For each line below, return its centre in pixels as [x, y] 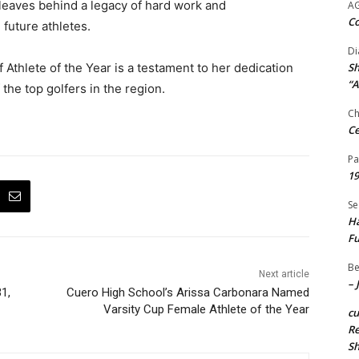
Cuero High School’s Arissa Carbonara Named [188, 292]
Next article [284, 274]
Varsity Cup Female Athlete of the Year [206, 309]
